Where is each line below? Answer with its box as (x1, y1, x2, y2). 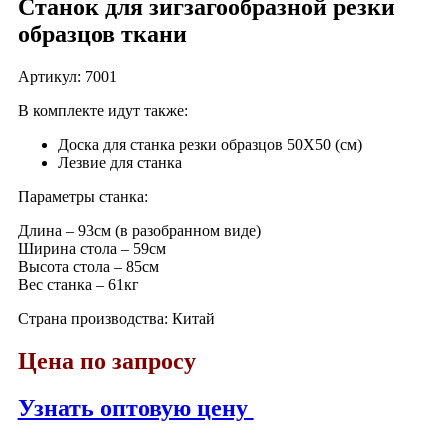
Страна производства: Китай (17, 309, 215, 327)
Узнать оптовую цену (17, 394, 254, 421)
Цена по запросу (17, 347, 196, 374)
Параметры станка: (17, 187, 148, 205)
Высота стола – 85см (17, 257, 159, 275)
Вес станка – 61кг (17, 275, 139, 293)
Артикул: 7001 (17, 67, 117, 85)
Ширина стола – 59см (17, 239, 166, 257)
